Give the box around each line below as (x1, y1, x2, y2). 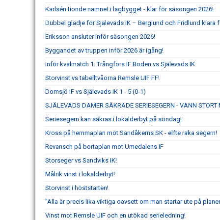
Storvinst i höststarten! (45, 184, 109, 192)
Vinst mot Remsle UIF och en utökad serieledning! (45, 211, 186, 219)
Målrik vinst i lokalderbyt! (45, 170, 115, 178)
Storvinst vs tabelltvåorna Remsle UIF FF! (45, 74, 160, 82)
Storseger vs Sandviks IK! (45, 156, 117, 164)
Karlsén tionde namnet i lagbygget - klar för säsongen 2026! (45, 5, 214, 13)
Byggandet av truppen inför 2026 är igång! (45, 46, 164, 54)
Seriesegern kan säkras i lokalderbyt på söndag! (45, 115, 182, 123)
